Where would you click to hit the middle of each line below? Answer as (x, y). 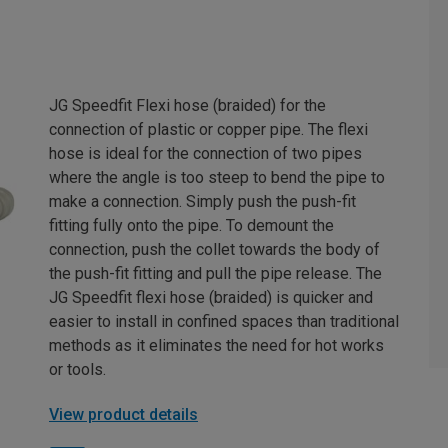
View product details (123, 414)
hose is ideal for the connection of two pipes (205, 153)
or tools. (77, 369)
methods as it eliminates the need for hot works (216, 345)
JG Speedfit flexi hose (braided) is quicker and (211, 297)
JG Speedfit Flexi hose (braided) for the (187, 105)
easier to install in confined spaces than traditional (224, 321)
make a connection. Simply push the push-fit (202, 201)
